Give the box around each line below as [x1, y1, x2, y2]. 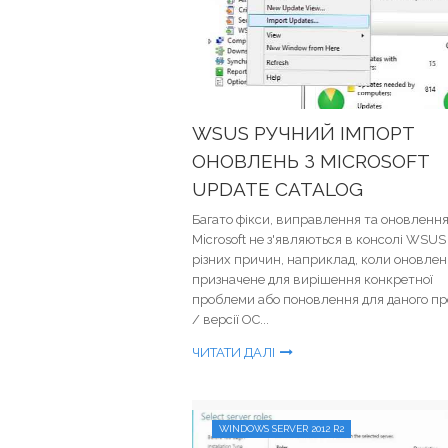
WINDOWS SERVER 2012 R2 [219, 423, 344, 434]
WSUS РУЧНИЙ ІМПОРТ [192, 122, 415, 144]
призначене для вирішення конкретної [192, 272, 433, 287]
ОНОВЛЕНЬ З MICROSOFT [192, 150, 429, 172]
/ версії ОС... [192, 312, 269, 327]
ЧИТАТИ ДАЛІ [192, 345, 275, 360]
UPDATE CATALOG [192, 178, 363, 200]
